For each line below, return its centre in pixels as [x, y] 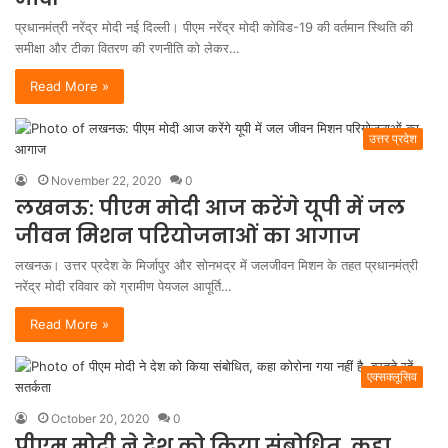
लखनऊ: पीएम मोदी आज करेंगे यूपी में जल [210, 208]
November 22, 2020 [106, 180]
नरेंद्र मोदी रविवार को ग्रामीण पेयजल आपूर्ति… [123, 286]
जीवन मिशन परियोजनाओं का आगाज [187, 236]
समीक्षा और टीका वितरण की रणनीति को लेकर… [127, 48]
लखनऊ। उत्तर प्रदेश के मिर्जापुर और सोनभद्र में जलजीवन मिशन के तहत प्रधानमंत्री [216, 265]
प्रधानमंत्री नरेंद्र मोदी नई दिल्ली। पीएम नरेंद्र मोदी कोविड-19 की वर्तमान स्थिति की [214, 27]
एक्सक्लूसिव [392, 376]
